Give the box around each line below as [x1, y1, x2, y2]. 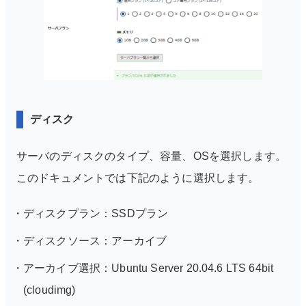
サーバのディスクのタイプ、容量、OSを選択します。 [16, 150, 287, 162]
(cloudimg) [23, 283, 76, 296]
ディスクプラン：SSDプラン [23, 207, 169, 219]
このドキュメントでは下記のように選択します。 [16, 171, 260, 184]
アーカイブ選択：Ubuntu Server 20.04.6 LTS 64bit [23, 262, 274, 274]
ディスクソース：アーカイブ [23, 234, 167, 247]
